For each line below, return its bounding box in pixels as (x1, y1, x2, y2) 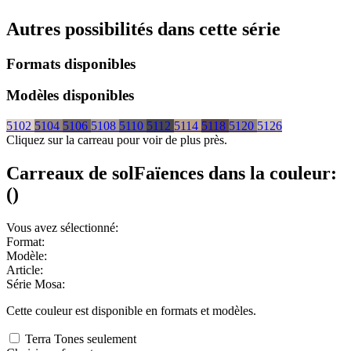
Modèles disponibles (6, 87, 134, 104)
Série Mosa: (6, 277, 65, 291)
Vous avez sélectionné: (6, 221, 118, 234)
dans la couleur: (204, 163, 337, 184)
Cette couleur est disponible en (6, 304, 161, 317)
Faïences (134, 163, 204, 184)
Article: (6, 263, 43, 277)
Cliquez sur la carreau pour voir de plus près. (6, 133, 227, 147)
